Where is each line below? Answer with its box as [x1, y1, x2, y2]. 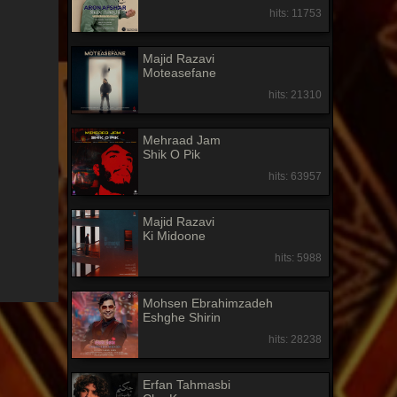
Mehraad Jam [143, 133, 222, 148]
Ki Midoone [143, 229, 206, 244]
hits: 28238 [268, 333, 322, 346]
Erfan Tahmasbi [143, 378, 231, 393]
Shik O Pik [143, 147, 201, 162]
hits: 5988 [274, 252, 322, 265]
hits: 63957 [268, 170, 322, 183]
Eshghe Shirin [143, 310, 222, 325]
